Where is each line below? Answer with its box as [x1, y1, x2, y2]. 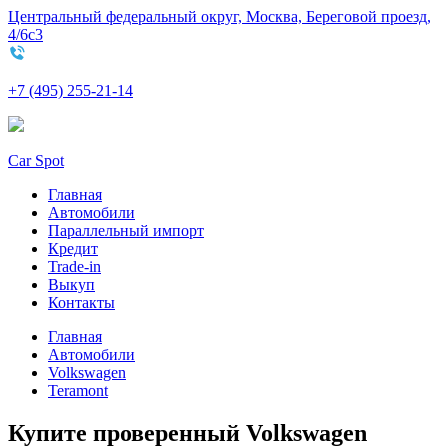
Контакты [48, 294, 115, 311]
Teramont [48, 382, 108, 399]
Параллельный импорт [48, 222, 204, 239]
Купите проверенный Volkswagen [8, 419, 367, 446]
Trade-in [48, 258, 101, 275]
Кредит [48, 240, 98, 257]
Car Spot [8, 152, 64, 169]
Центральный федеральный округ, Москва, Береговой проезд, [8, 8, 431, 25]
